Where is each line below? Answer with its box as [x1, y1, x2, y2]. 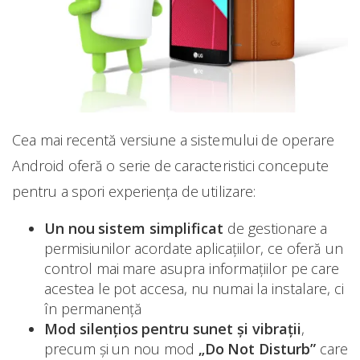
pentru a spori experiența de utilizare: [12, 182, 256, 202]
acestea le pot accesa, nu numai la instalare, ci [44, 279, 344, 299]
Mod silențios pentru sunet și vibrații [44, 319, 301, 339]
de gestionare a [223, 219, 328, 239]
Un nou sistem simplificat [44, 219, 224, 239]
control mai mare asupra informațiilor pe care [44, 259, 340, 279]
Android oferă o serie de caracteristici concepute [12, 156, 329, 176]
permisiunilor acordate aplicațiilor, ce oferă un [44, 239, 343, 259]
